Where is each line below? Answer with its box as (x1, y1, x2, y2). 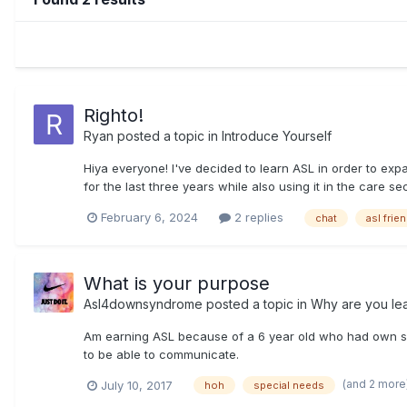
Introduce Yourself (222, 127, 332, 144)
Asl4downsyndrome (84, 295, 203, 312)
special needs (253, 379, 324, 392)
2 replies (231, 209, 283, 224)
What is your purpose (84, 272, 270, 294)
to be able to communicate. (84, 346, 239, 362)
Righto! (84, 104, 144, 126)
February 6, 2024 (101, 209, 198, 224)
